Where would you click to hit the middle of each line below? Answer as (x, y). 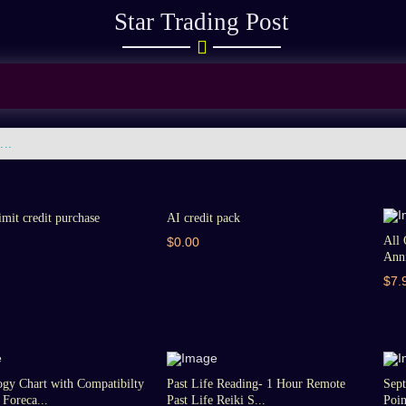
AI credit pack (204, 218)
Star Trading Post (202, 22)
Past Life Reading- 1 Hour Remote (256, 384)
